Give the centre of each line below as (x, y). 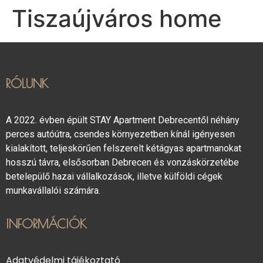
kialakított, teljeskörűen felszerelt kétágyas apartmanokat (124, 148)
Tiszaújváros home (117, 18)
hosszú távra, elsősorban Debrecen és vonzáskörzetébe (122, 162)
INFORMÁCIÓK (46, 224)
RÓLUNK (27, 83)
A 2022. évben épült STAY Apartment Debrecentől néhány (123, 120)
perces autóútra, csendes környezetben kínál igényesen (120, 134)
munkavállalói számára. (53, 190)
